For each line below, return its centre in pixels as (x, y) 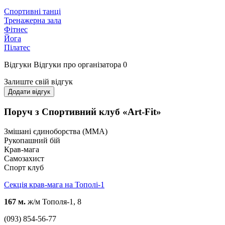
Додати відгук (29, 92)
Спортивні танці (32, 12)
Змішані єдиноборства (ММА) (56, 131)
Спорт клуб (24, 167)
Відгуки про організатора (77, 65)
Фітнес (16, 30)
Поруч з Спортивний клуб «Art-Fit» (83, 112)
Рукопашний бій (32, 140)
